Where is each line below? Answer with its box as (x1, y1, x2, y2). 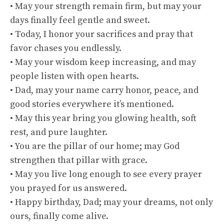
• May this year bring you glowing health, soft (10, 112, 196, 124)
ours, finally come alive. (10, 210, 108, 222)
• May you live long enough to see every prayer (10, 168, 202, 180)
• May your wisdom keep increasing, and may (10, 56, 196, 68)
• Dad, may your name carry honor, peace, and (10, 84, 198, 96)
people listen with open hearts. (10, 70, 139, 82)
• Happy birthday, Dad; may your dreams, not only (10, 196, 213, 208)
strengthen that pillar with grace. (10, 154, 147, 166)
